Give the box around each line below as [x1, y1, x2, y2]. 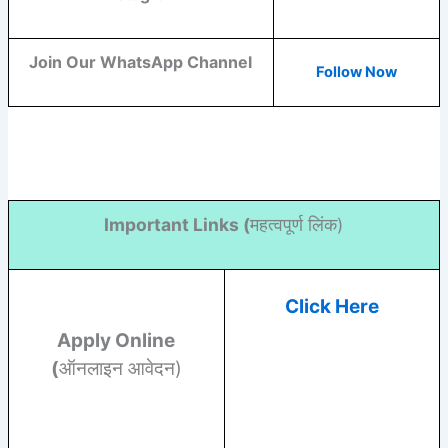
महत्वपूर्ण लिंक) [250, 213, 344, 235]
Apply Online [57, 328, 176, 352]
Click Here [284, 294, 379, 318]
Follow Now [315, 62, 397, 81]
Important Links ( [104, 213, 251, 235]
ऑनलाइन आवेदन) [58, 356, 182, 380]
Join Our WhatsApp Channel [29, 51, 253, 72]
